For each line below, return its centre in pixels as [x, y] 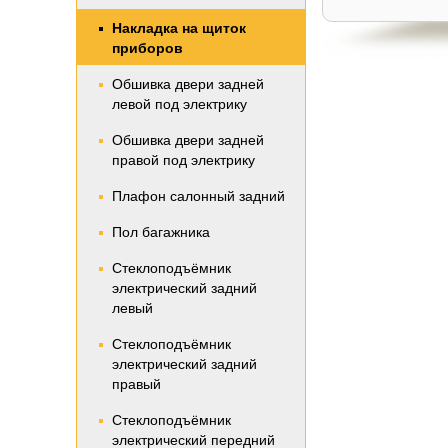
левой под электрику [179, 104]
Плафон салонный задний [198, 196]
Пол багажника [161, 232]
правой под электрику [183, 160]
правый [136, 384]
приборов [147, 48]
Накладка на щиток [179, 28]
